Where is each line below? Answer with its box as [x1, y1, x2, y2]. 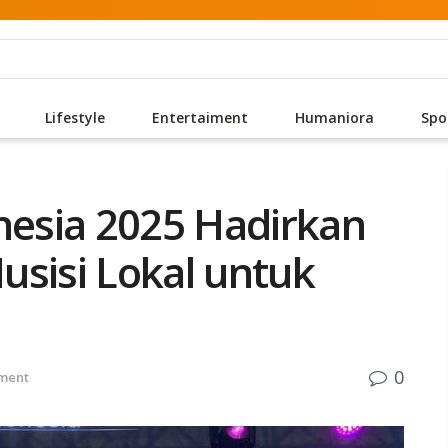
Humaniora [294, 108, 374, 127]
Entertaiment [151, 108, 248, 127]
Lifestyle [44, 108, 105, 127]
